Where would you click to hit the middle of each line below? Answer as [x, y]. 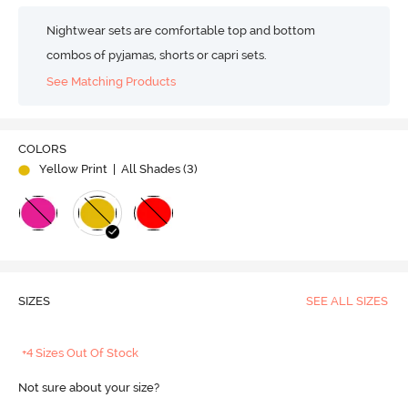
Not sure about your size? [88, 388]
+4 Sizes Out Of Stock [81, 353]
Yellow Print [73, 169]
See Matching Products [112, 81]
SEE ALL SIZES [347, 301]
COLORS [42, 149]
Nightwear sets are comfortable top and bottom [181, 31]
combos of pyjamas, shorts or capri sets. [157, 55]
